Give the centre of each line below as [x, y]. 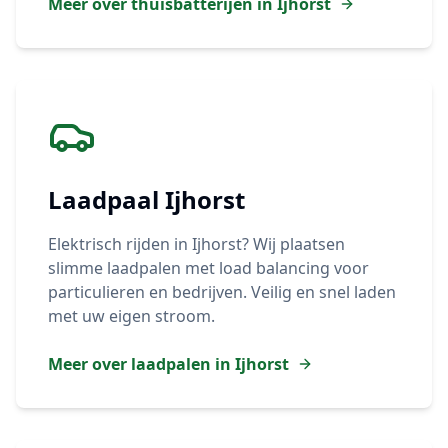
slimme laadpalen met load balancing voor [208, 268]
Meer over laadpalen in [141, 364]
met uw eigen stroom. [131, 316]
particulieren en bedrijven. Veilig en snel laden [222, 292]
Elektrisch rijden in [120, 244]
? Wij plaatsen [293, 244]
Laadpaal [106, 199]
